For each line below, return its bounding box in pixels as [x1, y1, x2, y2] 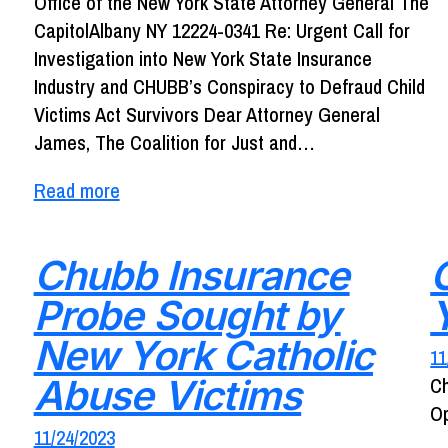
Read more [33, 177, 120, 205]
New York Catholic [33, 330, 373, 380]
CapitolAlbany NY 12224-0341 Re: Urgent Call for [33, 17, 410, 45]
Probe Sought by [33, 290, 341, 340]
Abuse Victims [33, 370, 302, 420]
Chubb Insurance [33, 250, 350, 300]
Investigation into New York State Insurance [33, 45, 372, 73]
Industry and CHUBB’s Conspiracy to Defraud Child [33, 73, 425, 101]
